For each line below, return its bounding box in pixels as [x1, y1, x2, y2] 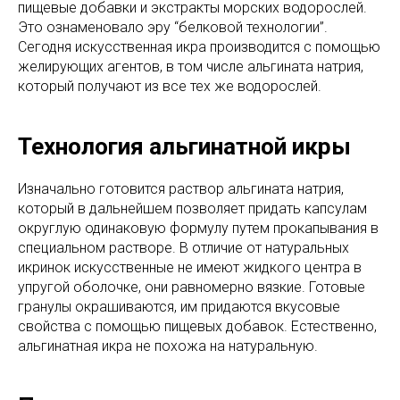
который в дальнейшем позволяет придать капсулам [18, 199, 367, 217]
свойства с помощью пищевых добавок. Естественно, [18, 317, 377, 335]
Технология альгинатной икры [18, 132, 351, 160]
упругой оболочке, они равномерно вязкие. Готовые [18, 278, 365, 296]
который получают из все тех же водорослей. [18, 77, 321, 95]
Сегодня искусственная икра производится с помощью [18, 37, 380, 55]
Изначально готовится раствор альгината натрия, [18, 179, 344, 197]
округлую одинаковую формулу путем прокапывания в [18, 219, 379, 237]
